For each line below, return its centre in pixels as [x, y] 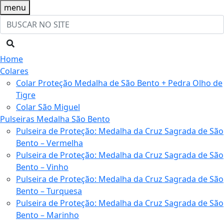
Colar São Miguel [48, 107]
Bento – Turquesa [49, 191]
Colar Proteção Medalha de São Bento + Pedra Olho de [119, 83]
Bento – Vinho [42, 167]
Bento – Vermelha [49, 143]
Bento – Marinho [47, 215]
